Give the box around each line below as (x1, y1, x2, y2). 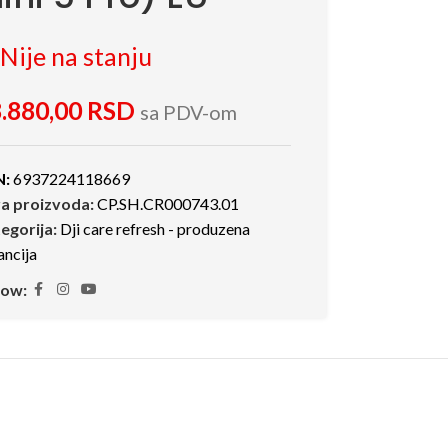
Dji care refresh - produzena (59, 218, 250, 238)
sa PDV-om (139, 99, 237, 124)
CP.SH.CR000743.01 (96, 193, 239, 213)
